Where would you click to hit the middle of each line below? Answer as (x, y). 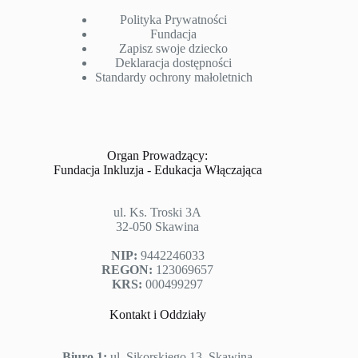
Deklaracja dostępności (174, 63)
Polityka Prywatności (174, 20)
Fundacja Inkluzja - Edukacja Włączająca (157, 170)
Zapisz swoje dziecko (174, 49)
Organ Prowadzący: (158, 156)
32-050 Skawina (158, 227)
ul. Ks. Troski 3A (158, 213)
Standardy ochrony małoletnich (173, 78)
